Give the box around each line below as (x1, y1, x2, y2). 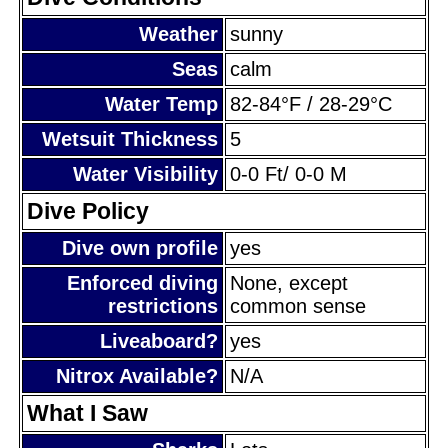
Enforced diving (67, 271, 218, 294)
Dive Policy (27, 197, 149, 224)
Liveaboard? (100, 329, 218, 352)
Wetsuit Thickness (42, 127, 218, 150)
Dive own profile (62, 236, 218, 259)
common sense (230, 294, 366, 317)
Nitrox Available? (56, 364, 218, 387)
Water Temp (105, 92, 218, 115)
